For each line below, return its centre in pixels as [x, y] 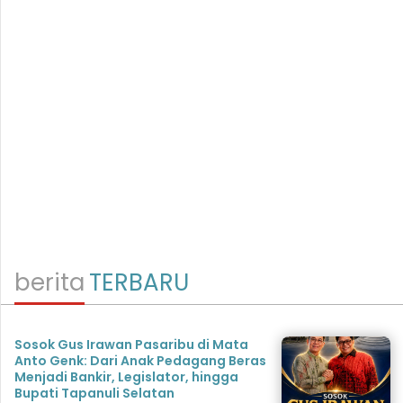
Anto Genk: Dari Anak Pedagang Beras [140, 361]
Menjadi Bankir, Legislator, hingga [126, 377]
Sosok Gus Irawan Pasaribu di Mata [131, 345]
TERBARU [139, 283]
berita [49, 283]
